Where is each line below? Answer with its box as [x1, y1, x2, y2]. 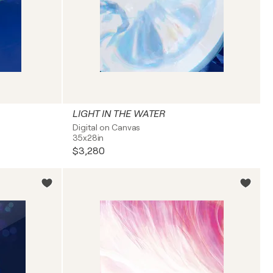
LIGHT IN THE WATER [73, 108, 166, 119]
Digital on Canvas [73, 122, 141, 132]
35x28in [73, 133, 104, 143]
